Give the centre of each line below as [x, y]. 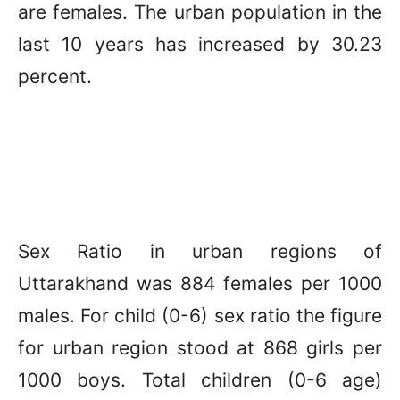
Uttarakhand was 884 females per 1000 [200, 283]
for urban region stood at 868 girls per [200, 347]
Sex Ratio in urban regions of [200, 251]
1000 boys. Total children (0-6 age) [200, 379]
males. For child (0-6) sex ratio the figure [200, 315]
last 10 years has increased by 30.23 [200, 44]
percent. [55, 76]
